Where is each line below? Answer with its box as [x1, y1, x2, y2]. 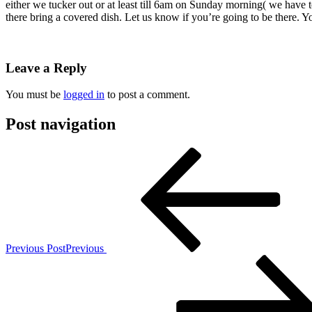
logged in [63, 88, 104, 101]
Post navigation [6, 115, 116, 134]
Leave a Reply [6, 60, 87, 75]
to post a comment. [104, 88, 190, 101]
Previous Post [6, 242, 65, 255]
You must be [6, 88, 63, 101]
